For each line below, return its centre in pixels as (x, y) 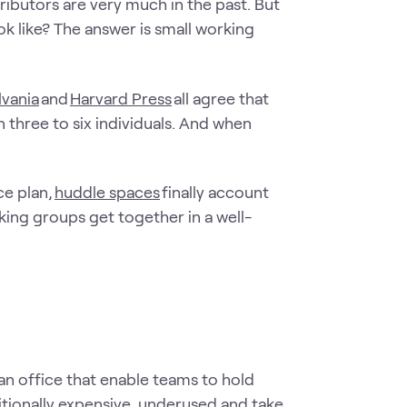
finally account (214, 192)
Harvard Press (121, 98)
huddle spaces (107, 192)
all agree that (220, 98)
